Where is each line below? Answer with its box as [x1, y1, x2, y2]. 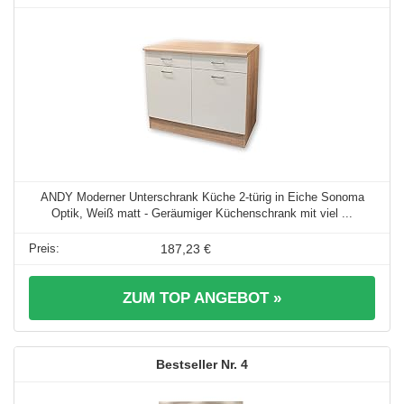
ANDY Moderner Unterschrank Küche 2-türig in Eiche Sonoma [40, 190, 364, 205]
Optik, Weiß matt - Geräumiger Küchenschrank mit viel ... [51, 207, 353, 221]
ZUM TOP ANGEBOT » [123, 289, 281, 308]
